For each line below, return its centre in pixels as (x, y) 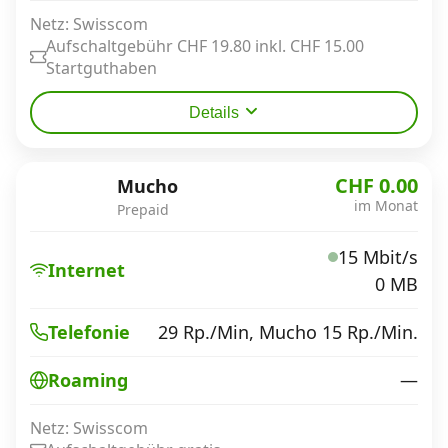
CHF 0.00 (376, 185)
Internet (86, 269)
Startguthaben (101, 68)
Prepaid (143, 209)
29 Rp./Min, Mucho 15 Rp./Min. (288, 331)
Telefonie (89, 332)
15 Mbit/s (378, 256)
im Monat (386, 205)
